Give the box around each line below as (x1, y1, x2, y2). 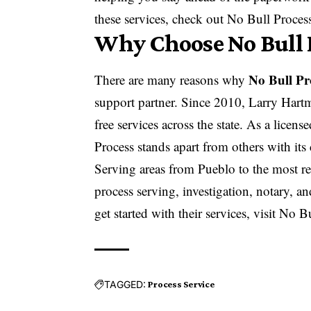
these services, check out (94, 10, 228, 28)
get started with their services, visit (94, 204, 280, 222)
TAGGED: (104, 278, 146, 290)
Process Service (148, 278, 215, 290)
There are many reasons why (94, 71, 249, 89)
